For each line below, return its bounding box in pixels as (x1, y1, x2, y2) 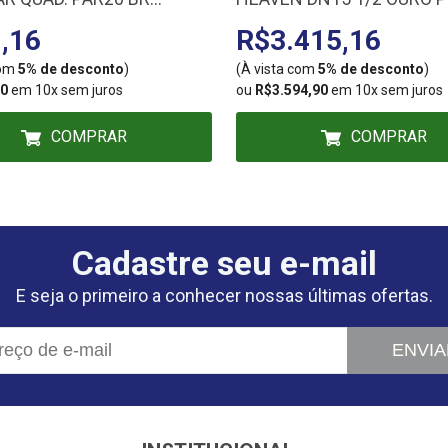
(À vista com (236, 61, 318, 77)
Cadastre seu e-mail (71, 243, 377, 283)
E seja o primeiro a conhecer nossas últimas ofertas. (15, 285, 433, 306)
